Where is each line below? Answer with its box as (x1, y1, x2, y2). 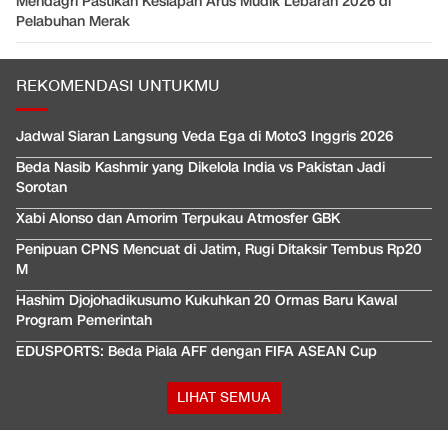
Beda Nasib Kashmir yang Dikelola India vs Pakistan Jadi (16, 158, 385, 178)
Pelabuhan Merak (16, 12, 130, 32)
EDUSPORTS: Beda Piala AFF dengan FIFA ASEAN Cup (16, 342, 377, 362)
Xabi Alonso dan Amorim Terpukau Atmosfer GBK (16, 209, 340, 229)
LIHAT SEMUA (177, 388, 271, 408)
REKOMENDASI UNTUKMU (16, 76, 220, 98)
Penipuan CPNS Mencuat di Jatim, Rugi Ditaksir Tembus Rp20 (16, 240, 422, 260)
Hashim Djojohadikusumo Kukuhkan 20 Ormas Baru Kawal (16, 291, 397, 311)
